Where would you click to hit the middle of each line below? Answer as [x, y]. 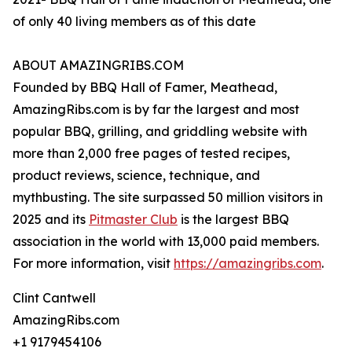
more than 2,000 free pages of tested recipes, [151, 154]
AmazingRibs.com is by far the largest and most [156, 110]
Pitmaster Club [133, 220]
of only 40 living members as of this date [134, 22]
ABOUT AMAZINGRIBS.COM [98, 66]
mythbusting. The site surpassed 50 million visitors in [168, 198]
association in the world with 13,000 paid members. [166, 242]
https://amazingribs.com [247, 264]
